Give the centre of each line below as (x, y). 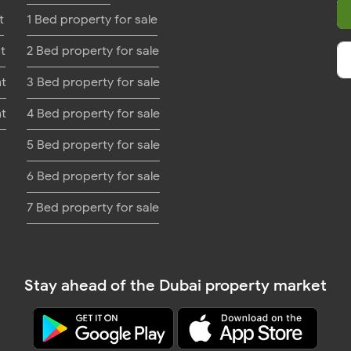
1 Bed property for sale (92, 20)
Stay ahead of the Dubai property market (175, 286)
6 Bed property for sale (94, 176)
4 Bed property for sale (94, 114)
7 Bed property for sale (93, 208)
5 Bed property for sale (94, 145)
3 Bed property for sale (94, 82)
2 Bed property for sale (93, 51)
